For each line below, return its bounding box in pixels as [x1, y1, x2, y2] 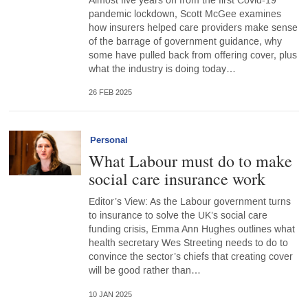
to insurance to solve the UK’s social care [88, 209, 267, 223]
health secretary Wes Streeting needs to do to [88, 236, 288, 250]
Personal [89, 134, 128, 147]
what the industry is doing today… [88, 63, 236, 76]
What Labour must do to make [88, 150, 292, 173]
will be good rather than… [88, 264, 201, 278]
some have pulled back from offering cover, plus [88, 49, 297, 63]
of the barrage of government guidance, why [88, 35, 282, 49]
